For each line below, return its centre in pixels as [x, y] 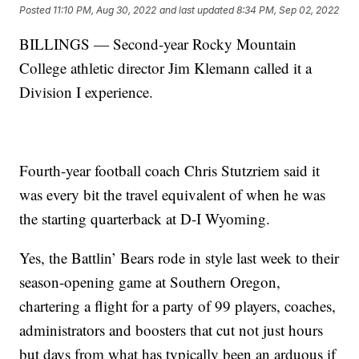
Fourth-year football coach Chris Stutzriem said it [170, 170]
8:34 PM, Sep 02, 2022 [288, 10]
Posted [36, 10]
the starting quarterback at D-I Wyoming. [145, 218]
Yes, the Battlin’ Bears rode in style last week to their [179, 257]
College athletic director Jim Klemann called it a [166, 67]
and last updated [197, 10]
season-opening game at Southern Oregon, [150, 281]
